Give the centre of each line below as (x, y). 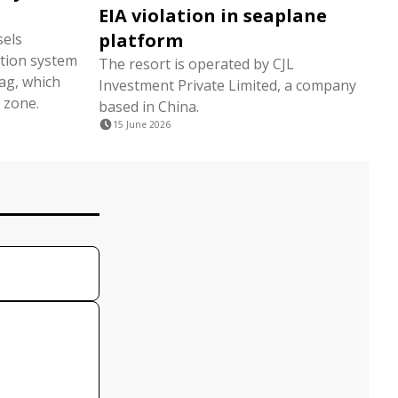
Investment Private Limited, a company (227, 85)
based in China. (149, 107)
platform (141, 40)
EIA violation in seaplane (213, 16)
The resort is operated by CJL (196, 64)
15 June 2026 (142, 124)
